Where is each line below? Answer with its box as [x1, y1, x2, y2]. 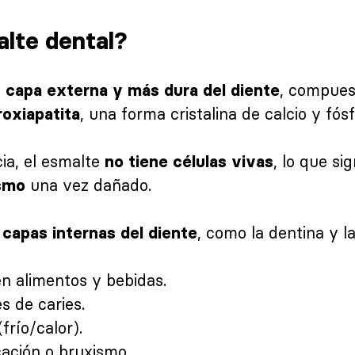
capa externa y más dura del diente [6, 80, 280, 100]
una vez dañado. [25, 174, 151, 195]
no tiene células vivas [105, 151, 273, 171]
